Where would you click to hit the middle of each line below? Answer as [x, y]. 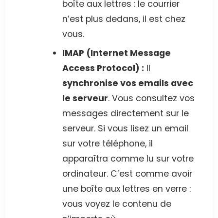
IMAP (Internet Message [117, 53]
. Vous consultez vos [151, 98]
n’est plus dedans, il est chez [124, 19]
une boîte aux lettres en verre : [127, 189]
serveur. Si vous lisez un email [125, 128]
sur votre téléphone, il [108, 143]
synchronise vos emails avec [128, 83]
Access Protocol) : [103, 68]
